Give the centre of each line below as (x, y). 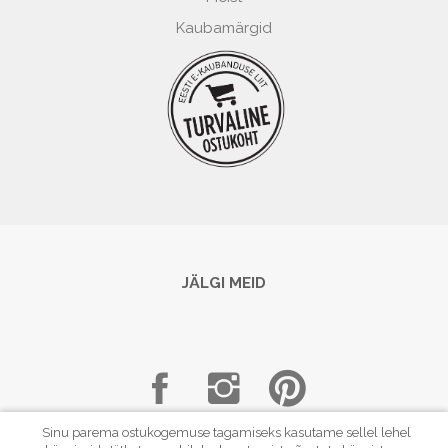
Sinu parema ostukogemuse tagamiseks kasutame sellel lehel (226, 432)
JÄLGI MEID (224, 283)
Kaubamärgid (224, 28)
